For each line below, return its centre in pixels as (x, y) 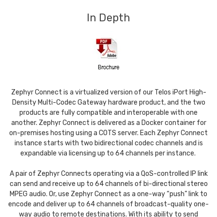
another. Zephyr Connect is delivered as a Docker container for (108, 123)
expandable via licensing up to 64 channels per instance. (108, 153)
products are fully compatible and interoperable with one (108, 112)
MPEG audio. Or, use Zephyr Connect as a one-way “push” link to (108, 194)
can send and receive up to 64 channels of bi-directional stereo (108, 184)
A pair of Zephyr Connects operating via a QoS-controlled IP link (108, 173)
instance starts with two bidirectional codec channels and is (108, 143)
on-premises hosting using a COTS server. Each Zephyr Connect (108, 133)
